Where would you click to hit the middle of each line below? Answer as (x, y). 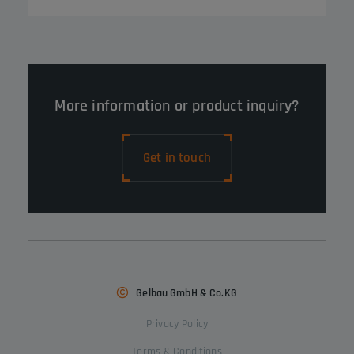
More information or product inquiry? (177, 106)
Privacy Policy (177, 324)
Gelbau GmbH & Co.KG (186, 293)
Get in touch (177, 158)
